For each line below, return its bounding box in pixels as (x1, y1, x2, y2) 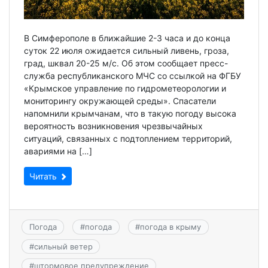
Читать (29, 171, 59, 182)
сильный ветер (33, 241, 93, 251)
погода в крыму (140, 222, 202, 232)
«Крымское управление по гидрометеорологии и (24, 83, 226, 94)
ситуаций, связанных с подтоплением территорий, (24, 133, 232, 144)
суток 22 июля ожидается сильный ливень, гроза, (24, 45, 229, 56)
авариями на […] (24, 146, 92, 157)
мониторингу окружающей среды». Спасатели (24, 96, 216, 106)
